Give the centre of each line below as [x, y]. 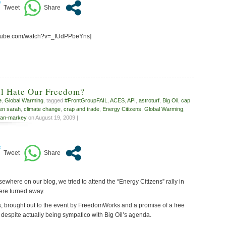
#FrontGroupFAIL [86, 101]
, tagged [54, 101]
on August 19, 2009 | [52, 118]
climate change [42, 109]
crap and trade [81, 109]
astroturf [149, 101]
